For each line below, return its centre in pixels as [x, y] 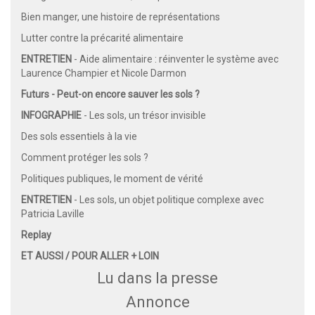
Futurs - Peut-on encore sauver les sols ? [110, 95]
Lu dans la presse [157, 278]
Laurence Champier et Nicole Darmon [104, 73]
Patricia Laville [53, 214]
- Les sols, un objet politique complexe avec [168, 200]
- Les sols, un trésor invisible [144, 116]
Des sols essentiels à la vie [79, 137]
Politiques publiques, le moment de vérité [112, 179]
